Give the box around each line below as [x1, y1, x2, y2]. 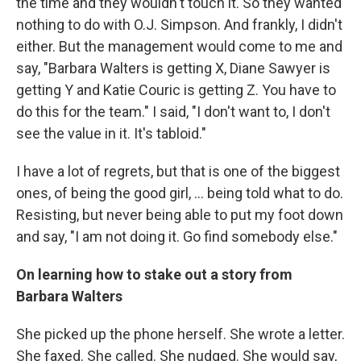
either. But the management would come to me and [16, 38, 342, 55]
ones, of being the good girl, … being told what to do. [16, 185, 343, 201]
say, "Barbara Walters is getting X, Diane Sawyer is [16, 60, 330, 77]
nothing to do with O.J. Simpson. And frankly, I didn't [16, 16, 342, 33]
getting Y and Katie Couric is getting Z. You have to [16, 81, 336, 98]
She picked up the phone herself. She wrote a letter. [16, 326, 345, 342]
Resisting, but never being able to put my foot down [16, 206, 343, 223]
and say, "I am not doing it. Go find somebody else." [16, 228, 338, 245]
